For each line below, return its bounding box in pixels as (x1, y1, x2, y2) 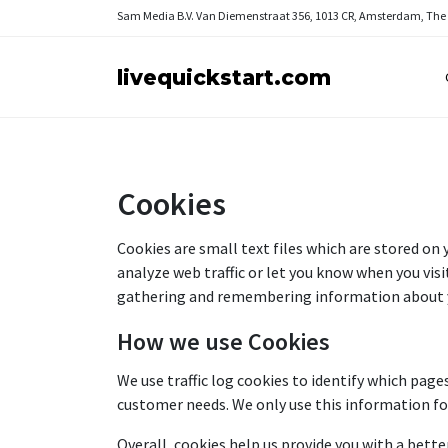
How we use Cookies (117, 326, 330, 357)
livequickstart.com (117, 64, 331, 90)
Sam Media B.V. (117, 8, 194, 23)
